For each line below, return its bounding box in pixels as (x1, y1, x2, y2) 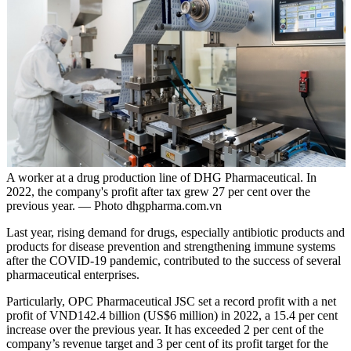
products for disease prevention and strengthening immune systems (6, 239, 335, 253)
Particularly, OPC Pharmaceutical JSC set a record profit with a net (6, 294, 336, 308)
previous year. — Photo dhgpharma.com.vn (6, 198, 222, 212)
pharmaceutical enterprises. (6, 267, 139, 281)
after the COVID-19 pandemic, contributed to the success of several (6, 253, 341, 267)
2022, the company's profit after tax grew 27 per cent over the (6, 184, 310, 198)
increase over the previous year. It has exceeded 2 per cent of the (6, 322, 324, 336)
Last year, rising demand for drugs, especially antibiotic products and (6, 225, 345, 239)
